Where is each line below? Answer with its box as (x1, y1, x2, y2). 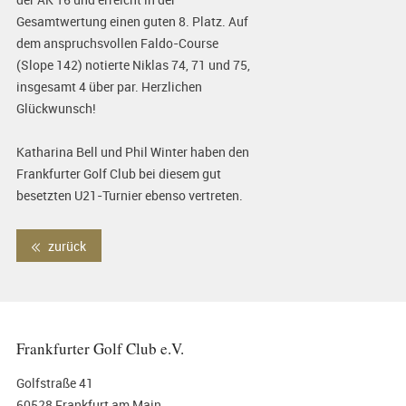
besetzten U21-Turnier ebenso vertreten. (15, 187, 243, 205)
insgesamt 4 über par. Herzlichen (15, 78, 202, 96)
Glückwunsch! (15, 100, 96, 118)
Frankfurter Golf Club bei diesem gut (15, 165, 221, 183)
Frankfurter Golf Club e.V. (15, 338, 184, 360)
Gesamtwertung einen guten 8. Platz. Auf (15, 13, 248, 31)
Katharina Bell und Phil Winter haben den (15, 143, 249, 161)
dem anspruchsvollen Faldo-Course (15, 34, 218, 53)
